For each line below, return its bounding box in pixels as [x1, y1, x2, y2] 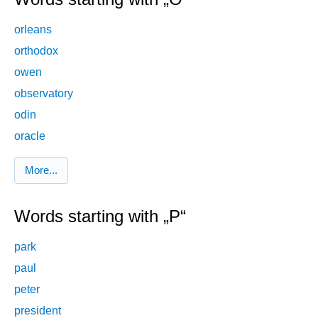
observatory [14, 87, 73, 99]
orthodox [14, 44, 58, 57]
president [14, 304, 61, 317]
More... [25, 164, 57, 177]
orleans [14, 23, 52, 35]
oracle [14, 129, 45, 142]
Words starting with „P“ [14, 207, 186, 226]
